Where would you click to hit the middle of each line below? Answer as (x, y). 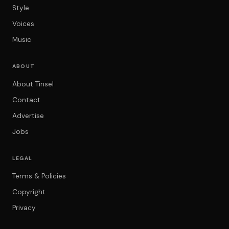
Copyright (29, 192)
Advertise (28, 116)
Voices (23, 24)
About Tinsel (33, 84)
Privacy (24, 208)
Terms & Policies (39, 176)
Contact (26, 100)
